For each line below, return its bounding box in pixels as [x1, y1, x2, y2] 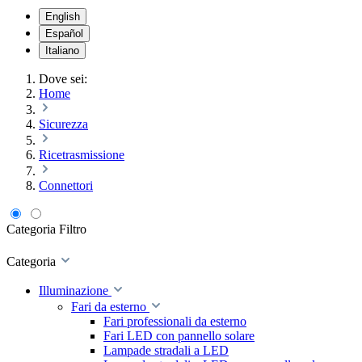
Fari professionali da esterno [103, 314, 246, 328]
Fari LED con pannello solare [103, 329, 255, 343]
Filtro [59, 222, 86, 236]
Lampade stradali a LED [103, 343, 229, 357]
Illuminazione [39, 284, 108, 297]
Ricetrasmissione [39, 148, 124, 162]
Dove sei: [39, 72, 87, 86]
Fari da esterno [71, 300, 146, 314]
